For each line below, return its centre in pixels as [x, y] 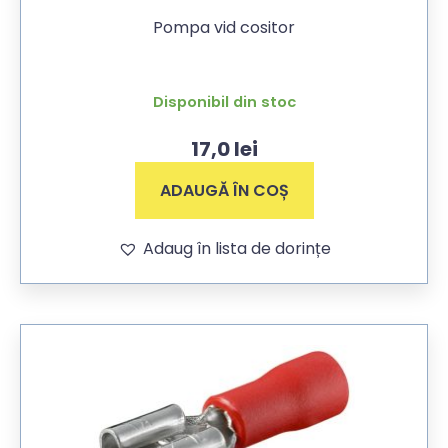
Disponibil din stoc [224, 101]
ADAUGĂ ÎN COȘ [224, 190]
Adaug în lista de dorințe [236, 248]
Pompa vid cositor [224, 27]
